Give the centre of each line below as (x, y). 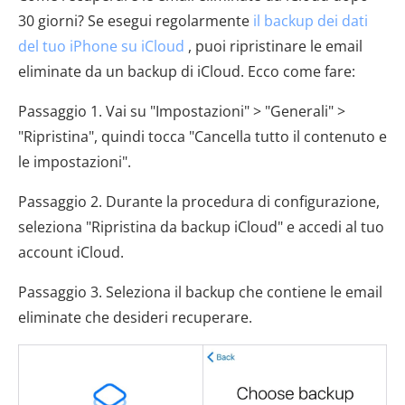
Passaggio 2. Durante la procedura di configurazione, (199, 201)
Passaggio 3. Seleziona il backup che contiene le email (200, 292)
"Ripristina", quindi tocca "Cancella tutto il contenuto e (202, 136)
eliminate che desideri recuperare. (135, 317)
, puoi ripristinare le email (273, 46)
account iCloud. (71, 252)
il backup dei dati (311, 20)
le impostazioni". (75, 161)
